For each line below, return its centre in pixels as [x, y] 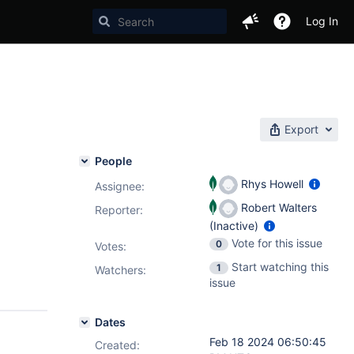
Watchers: [121, 270]
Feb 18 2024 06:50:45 [268, 342]
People [113, 161]
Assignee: [120, 186]
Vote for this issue [277, 243]
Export [301, 129]
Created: [117, 345]
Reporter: [119, 210]
